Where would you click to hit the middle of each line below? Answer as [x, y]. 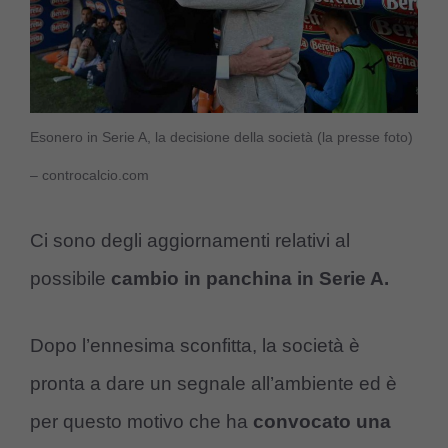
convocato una [322, 421]
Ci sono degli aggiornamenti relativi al [190, 241]
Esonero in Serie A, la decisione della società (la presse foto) [221, 136]
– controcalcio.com [89, 174]
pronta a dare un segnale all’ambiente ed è [213, 383]
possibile [68, 279]
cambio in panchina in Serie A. [247, 279]
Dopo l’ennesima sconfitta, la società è [195, 345]
